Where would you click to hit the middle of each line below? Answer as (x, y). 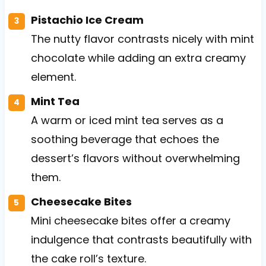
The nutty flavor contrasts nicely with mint (142, 39)
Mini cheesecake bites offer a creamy (130, 220)
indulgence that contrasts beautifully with (141, 239)
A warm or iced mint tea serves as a (127, 120)
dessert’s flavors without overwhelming (135, 158)
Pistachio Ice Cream (87, 20)
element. (53, 77)
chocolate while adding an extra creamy (138, 58)
